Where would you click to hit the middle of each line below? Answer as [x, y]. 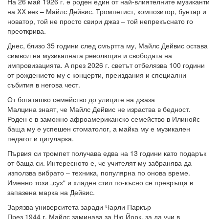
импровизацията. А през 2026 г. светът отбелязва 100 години [106, 65]
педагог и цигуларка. [41, 139]
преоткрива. [27, 31]
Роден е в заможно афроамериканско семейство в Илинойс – [107, 119]
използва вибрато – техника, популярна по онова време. [99, 173]
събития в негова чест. [44, 85]
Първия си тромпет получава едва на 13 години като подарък [107, 153]
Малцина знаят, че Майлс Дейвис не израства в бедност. [99, 109]
